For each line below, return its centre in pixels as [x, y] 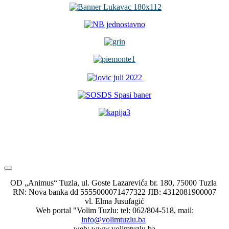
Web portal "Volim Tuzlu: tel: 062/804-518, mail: [114, 210]
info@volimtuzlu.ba [113, 219]
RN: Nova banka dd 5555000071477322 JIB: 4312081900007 [114, 192]
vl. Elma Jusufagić [114, 201]
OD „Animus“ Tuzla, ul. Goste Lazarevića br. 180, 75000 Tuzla [114, 182]
